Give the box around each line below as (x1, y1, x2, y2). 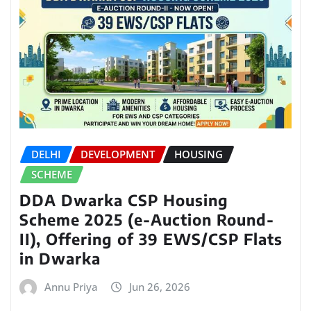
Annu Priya (44, 279, 98, 294)
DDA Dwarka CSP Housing (19, 190, 228, 210)
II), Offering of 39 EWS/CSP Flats (19, 228, 283, 249)
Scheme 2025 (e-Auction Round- (19, 209, 274, 229)
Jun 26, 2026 (129, 279, 190, 294)
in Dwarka (19, 248, 101, 268)
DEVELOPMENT (81, 147, 155, 162)
